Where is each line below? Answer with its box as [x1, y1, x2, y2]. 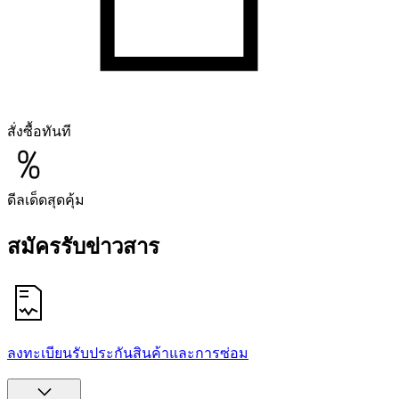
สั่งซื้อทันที [7, 124, 71, 140]
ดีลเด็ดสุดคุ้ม [7, 192, 85, 208]
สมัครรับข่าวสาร [7, 235, 159, 259]
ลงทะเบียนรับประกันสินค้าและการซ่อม [7, 346, 248, 362]
